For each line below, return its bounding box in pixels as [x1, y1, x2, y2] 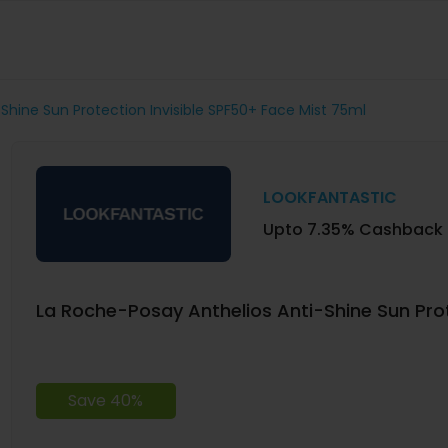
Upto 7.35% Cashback [262, 217, 443, 241]
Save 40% [68, 388, 144, 412]
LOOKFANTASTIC [262, 185, 397, 209]
